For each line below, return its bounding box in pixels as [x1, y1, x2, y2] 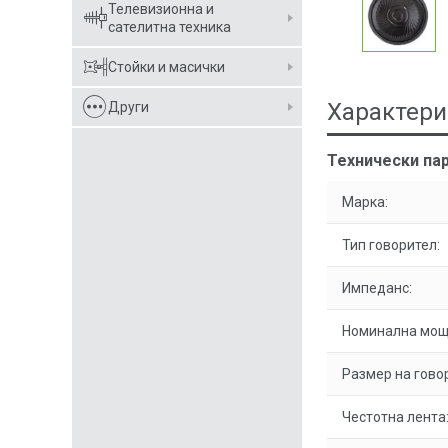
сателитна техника [108, 19, 231, 35]
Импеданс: [342, 280, 412, 296]
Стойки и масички [108, 59, 225, 75]
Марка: [342, 194, 388, 210]
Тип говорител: [342, 237, 440, 253]
